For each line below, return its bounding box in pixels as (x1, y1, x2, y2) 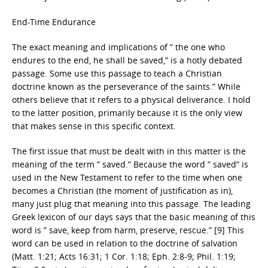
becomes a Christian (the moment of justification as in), (12, 185, 233, 196)
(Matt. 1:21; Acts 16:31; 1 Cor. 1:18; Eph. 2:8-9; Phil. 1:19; (12, 251, 236, 262)
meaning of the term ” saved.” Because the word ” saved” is (12, 159, 248, 170)
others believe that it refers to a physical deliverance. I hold (12, 94, 251, 105)
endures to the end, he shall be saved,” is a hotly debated (12, 54, 242, 66)
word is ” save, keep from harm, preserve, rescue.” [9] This (12, 224, 244, 236)
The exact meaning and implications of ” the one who (12, 41, 225, 53)
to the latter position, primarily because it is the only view (12, 107, 242, 118)
